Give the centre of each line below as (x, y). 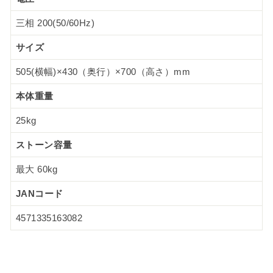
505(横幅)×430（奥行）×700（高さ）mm (103, 72)
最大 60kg (37, 169)
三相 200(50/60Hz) (55, 23)
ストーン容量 (44, 145)
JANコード (40, 194)
